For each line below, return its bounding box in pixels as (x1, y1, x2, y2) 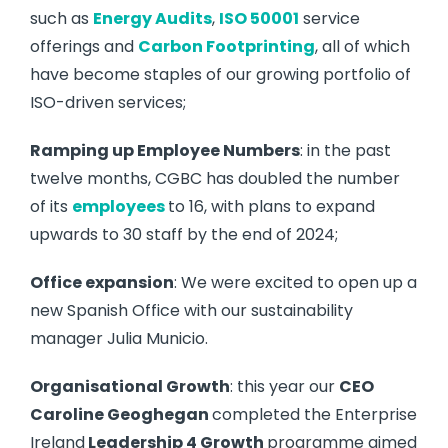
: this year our (230, 375, 339, 399)
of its (30, 195, 72, 219)
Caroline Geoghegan (30, 403, 212, 427)
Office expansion (30, 271, 174, 295)
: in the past (300, 139, 391, 163)
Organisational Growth (30, 375, 230, 399)
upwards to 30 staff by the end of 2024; (30, 223, 338, 247)
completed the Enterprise (212, 403, 417, 427)
